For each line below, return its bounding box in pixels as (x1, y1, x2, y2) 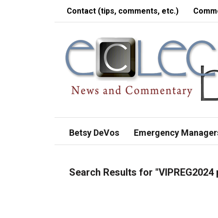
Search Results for (69, 166, 155, 178)
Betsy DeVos (69, 127, 119, 138)
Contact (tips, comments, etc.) (67, 6, 179, 16)
